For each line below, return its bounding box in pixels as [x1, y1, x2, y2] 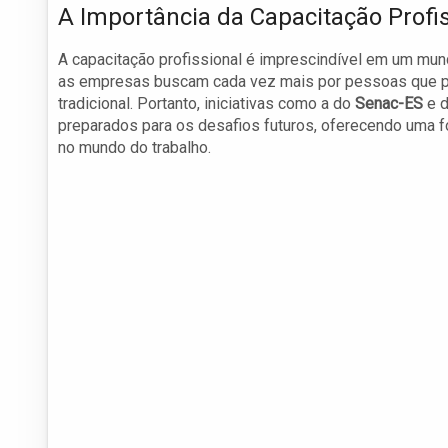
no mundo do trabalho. [58, 138, 211, 158]
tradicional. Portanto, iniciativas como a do [58, 94, 355, 114]
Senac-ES [355, 94, 423, 114]
